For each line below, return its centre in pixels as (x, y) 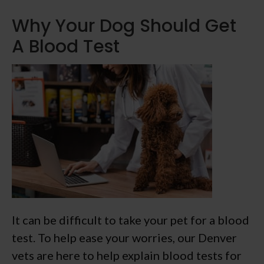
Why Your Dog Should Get (124, 26)
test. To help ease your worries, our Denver (124, 238)
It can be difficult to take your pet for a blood (131, 220)
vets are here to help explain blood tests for (127, 255)
